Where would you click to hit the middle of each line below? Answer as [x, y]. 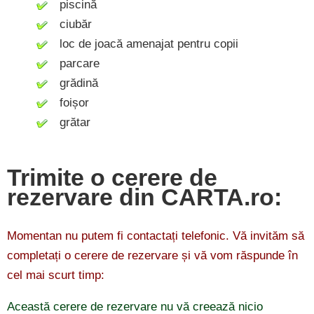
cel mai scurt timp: [56, 275]
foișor [69, 103]
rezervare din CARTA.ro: [144, 197]
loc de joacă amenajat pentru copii [144, 44]
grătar [70, 123]
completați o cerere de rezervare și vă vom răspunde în [152, 256]
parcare [74, 64]
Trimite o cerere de [112, 178]
